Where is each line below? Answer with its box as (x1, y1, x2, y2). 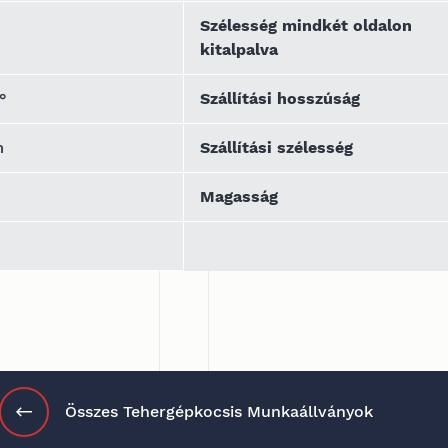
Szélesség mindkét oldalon (200, 16, 412, 35)
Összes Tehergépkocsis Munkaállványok (65, 402, 373, 421)
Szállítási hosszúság (200, 89, 360, 108)
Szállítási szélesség (200, 138, 353, 157)
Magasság (200, 187, 278, 206)
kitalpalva (200, 40, 278, 59)
